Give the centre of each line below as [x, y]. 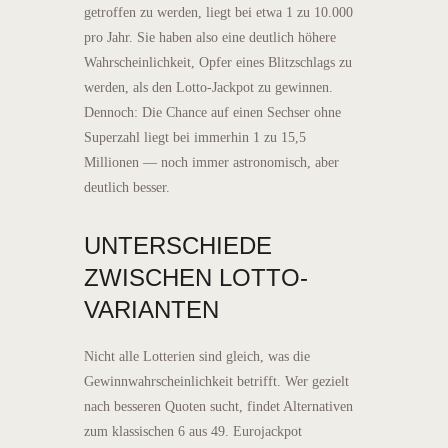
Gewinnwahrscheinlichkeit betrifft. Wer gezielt [216, 381]
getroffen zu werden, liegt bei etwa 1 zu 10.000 [218, 12]
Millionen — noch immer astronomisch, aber [211, 162]
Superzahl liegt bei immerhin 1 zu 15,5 [195, 137]
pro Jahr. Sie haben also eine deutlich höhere [210, 37]
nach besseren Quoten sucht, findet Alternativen [218, 406]
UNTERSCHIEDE [178, 245]
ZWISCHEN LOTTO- [196, 277]
